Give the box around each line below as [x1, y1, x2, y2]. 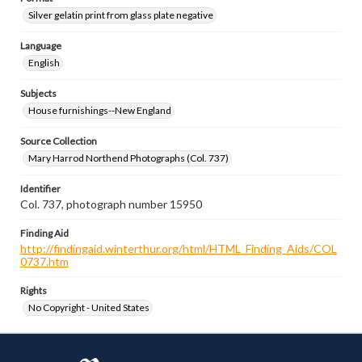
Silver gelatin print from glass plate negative [28, 9, 213, 21]
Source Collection [20, 135, 97, 147]
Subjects [20, 87, 57, 99]
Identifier [20, 183, 61, 195]
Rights [20, 284, 47, 297]
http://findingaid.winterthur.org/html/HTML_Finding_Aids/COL [20, 242, 337, 255]
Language [20, 40, 61, 52]
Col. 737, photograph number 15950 [20, 197, 202, 211]
